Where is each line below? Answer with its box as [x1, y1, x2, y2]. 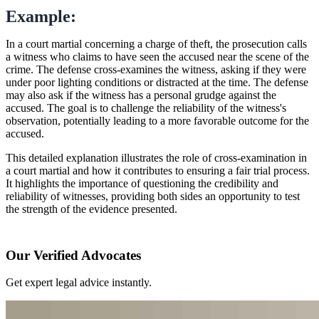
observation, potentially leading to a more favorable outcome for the [6, 114, 309, 127]
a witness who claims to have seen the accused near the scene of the [6, 50, 309, 63]
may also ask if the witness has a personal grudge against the [6, 88, 276, 101]
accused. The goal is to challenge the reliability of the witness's [6, 101, 286, 114]
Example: [6, 6, 76, 26]
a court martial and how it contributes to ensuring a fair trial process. [6, 164, 310, 177]
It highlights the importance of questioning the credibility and [6, 177, 278, 189]
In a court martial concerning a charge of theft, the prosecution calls [6, 37, 307, 50]
